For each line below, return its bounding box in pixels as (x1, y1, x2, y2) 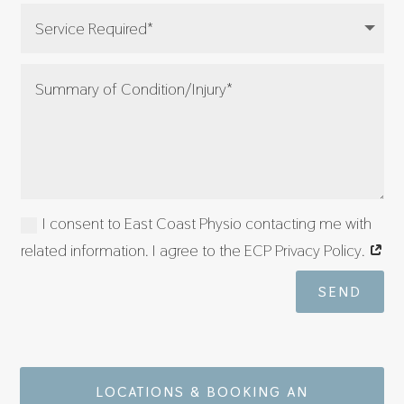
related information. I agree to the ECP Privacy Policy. (20, 240, 369, 262)
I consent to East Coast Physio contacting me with (41, 213, 372, 234)
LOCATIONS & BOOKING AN (96, 381, 308, 401)
